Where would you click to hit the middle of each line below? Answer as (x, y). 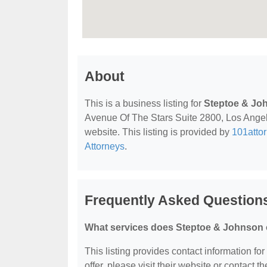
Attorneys (105, 146)
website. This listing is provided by (158, 132)
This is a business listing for (144, 103)
